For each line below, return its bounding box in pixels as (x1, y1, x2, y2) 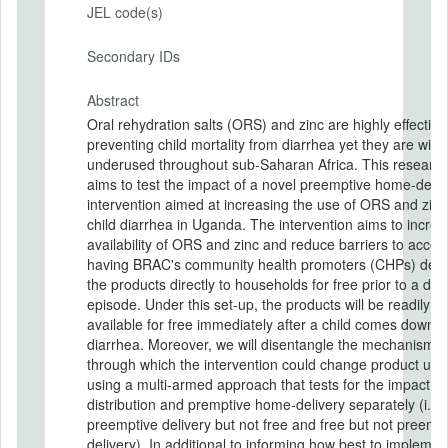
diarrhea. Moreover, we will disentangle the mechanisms (87, 333, 442, 354)
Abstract (87, 90, 139, 110)
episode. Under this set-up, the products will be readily (87, 293, 430, 314)
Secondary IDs (87, 46, 180, 66)
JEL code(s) (87, 2, 163, 22)
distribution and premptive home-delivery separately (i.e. (87, 393, 443, 414)
